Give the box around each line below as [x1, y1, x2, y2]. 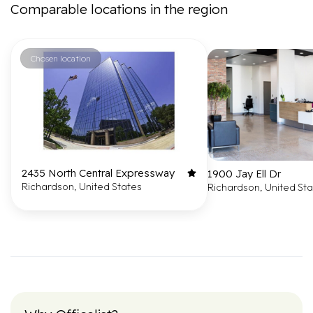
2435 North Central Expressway [22, 166, 175, 180]
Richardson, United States [22, 180, 142, 193]
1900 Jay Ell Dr [208, 167, 281, 180]
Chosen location [31, 53, 91, 64]
